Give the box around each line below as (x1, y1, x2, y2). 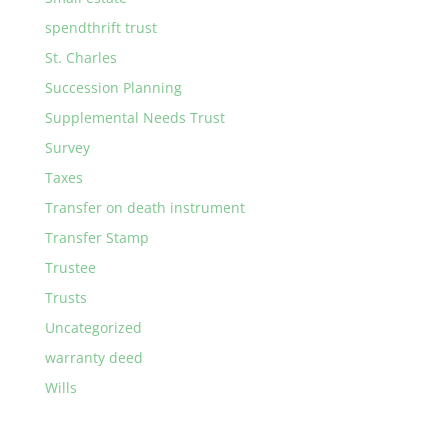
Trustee (44, 257, 96, 277)
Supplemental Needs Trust (44, 107, 225, 127)
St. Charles (44, 47, 117, 67)
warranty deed (44, 347, 143, 367)
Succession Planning (44, 77, 182, 97)
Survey (44, 137, 90, 157)
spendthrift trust (44, 17, 157, 37)
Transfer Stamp (44, 227, 149, 247)
